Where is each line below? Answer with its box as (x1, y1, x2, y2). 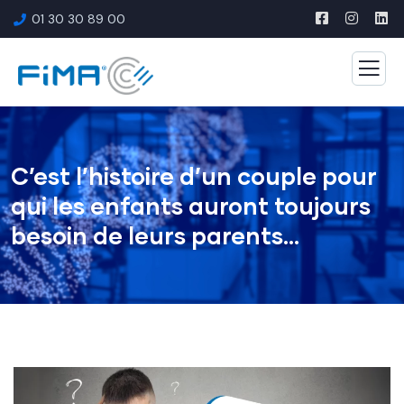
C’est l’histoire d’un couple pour (11, 161, 377, 190)
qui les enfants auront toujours (11, 191, 371, 220)
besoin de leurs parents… (11, 221, 299, 250)
